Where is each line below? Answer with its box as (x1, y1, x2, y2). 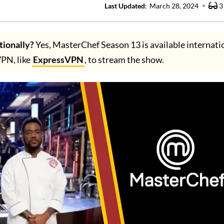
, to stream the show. (84, 54, 164, 65)
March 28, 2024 (149, 1, 198, 10)
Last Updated (104, 1, 145, 10)
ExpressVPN (33, 54, 83, 65)
